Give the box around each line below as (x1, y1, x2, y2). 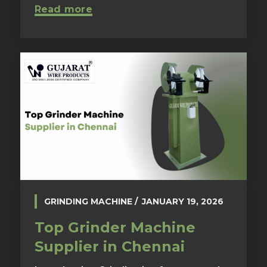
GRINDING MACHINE (44, 196, 132, 207)
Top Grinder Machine (34, 219, 195, 237)
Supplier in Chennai (34, 238, 185, 256)
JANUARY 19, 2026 (141, 196, 223, 207)
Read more (34, 4, 92, 15)
